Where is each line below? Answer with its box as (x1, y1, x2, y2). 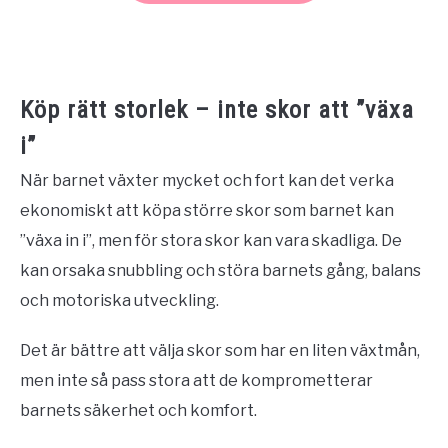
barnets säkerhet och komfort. (20, 400, 257, 420)
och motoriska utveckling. (20, 290, 219, 310)
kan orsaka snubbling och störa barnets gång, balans (20, 260, 421, 280)
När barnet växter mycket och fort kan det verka (20, 170, 394, 190)
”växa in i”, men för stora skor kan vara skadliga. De (20, 230, 402, 250)
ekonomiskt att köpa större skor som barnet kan (20, 200, 394, 220)
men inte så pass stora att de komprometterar (20, 370, 373, 390)
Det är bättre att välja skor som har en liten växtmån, (20, 340, 420, 360)
